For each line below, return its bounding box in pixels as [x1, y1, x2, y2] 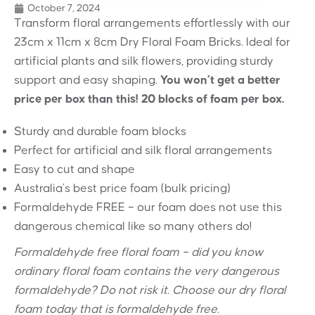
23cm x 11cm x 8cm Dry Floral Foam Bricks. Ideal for [14, 36, 290, 49]
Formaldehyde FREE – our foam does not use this [14, 200, 282, 214]
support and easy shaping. [14, 74, 160, 87]
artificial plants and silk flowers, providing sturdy [14, 55, 274, 68]
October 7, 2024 [27, 4, 101, 14]
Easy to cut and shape [14, 162, 135, 176]
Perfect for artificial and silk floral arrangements [14, 143, 272, 157]
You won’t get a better [160, 74, 281, 87]
